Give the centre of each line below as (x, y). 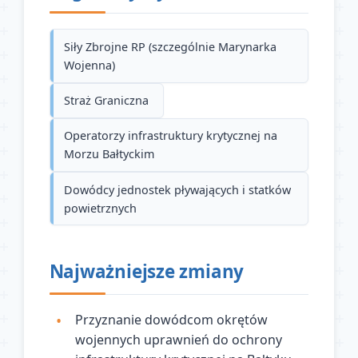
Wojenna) (90, 65)
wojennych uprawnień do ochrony (178, 340)
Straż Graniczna (107, 101)
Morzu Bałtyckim (109, 154)
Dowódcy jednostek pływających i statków (178, 189)
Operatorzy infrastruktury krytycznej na (171, 136)
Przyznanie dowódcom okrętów (171, 320)
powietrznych (101, 208)
